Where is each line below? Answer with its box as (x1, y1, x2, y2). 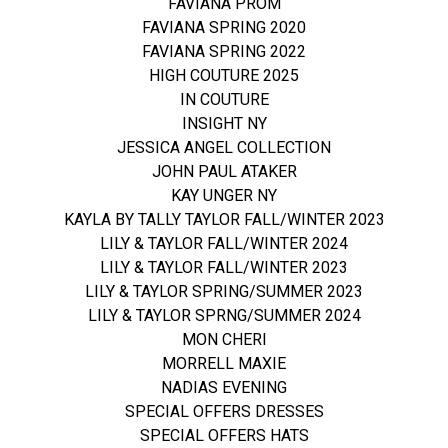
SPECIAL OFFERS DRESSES (124, 402, 324, 421)
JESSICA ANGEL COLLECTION (117, 138, 331, 157)
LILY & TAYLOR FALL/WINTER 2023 (100, 258, 348, 277)
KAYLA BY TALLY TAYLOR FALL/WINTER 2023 (63, 210, 385, 229)
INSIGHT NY (181, 114, 267, 133)
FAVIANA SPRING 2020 (142, 18, 306, 37)
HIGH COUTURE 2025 (149, 66, 299, 85)
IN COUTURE (179, 90, 269, 109)
